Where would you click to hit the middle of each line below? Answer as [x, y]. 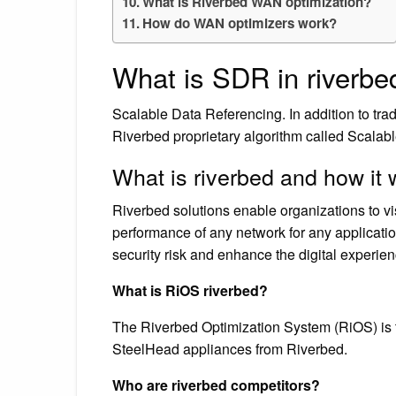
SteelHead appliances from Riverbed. [230, 348]
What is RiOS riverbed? [190, 290]
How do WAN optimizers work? [240, 23]
